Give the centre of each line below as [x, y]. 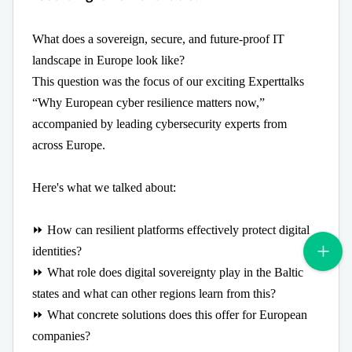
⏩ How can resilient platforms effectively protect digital [171, 229]
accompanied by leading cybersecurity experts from [159, 123]
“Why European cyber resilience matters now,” [148, 102]
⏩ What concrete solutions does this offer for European [170, 314]
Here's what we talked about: [104, 187]
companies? [63, 335]
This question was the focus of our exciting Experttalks [168, 81]
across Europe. [69, 145]
